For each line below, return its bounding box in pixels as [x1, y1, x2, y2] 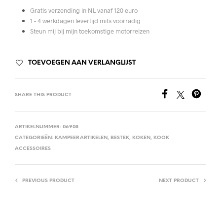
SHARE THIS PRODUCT [15, 92, 72, 98]
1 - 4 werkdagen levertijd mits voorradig [30, 16, 141, 25]
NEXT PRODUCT [159, 178, 199, 184]
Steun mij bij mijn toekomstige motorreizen [30, 27, 149, 35]
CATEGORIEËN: [15, 135, 55, 141]
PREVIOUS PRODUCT [22, 178, 74, 184]
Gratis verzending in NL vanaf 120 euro [30, 6, 138, 14]
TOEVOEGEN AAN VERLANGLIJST [28, 60, 136, 67]
